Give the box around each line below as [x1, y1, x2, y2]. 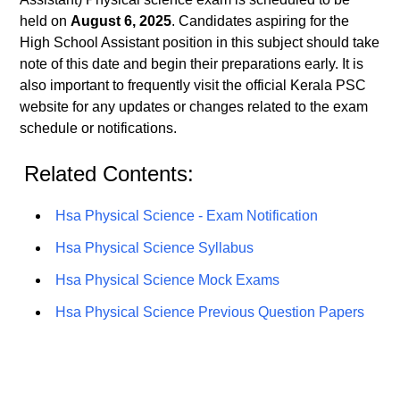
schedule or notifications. [20, 121, 178, 136]
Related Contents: [24, 162, 195, 186]
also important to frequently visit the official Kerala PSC [20, 78, 367, 93]
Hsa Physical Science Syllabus [55, 240, 254, 255]
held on [20, 13, 71, 29]
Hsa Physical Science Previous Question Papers [55, 304, 365, 320]
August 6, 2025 [71, 13, 172, 29]
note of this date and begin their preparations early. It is [20, 56, 364, 71]
